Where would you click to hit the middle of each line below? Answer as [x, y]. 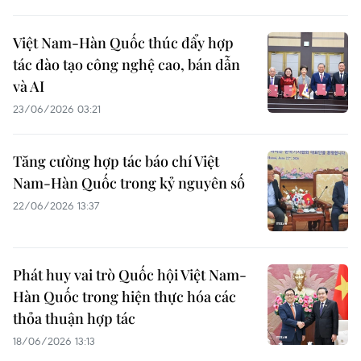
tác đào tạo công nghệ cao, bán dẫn [127, 64]
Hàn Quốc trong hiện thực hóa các [124, 297]
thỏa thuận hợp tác [74, 318]
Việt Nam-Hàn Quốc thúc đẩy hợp [123, 43]
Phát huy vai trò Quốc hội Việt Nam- [130, 275]
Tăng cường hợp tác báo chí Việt [116, 161]
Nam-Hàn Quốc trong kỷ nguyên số [129, 183]
